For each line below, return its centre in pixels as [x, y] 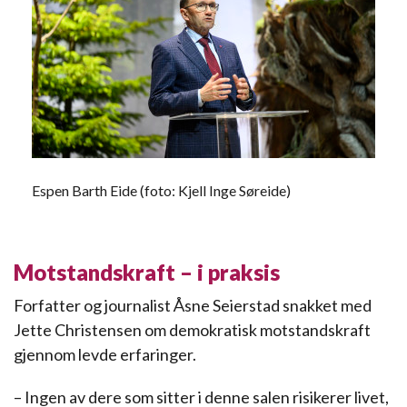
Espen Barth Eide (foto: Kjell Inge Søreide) [161, 190]
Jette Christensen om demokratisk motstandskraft [192, 330]
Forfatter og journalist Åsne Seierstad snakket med [193, 305]
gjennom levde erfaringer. [105, 354]
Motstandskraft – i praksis [147, 272]
